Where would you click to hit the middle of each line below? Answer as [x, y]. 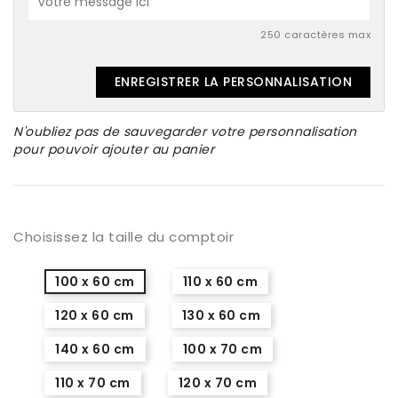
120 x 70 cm [217, 382]
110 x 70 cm [93, 382]
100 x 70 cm [222, 349]
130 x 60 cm [221, 315]
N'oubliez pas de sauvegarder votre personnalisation [185, 131]
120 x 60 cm [95, 315]
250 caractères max [315, 34]
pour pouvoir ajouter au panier [114, 149]
